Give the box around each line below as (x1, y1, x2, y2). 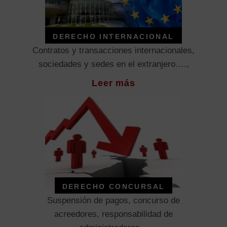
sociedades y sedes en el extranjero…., (38, 59, 189, 69)
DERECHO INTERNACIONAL (53, 32, 174, 41)
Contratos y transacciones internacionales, (32, 46, 195, 56)
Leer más (91, 78, 136, 89)
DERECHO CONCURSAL (62, 182, 165, 191)
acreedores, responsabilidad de (54, 209, 173, 219)
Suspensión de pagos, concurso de (47, 196, 180, 206)
